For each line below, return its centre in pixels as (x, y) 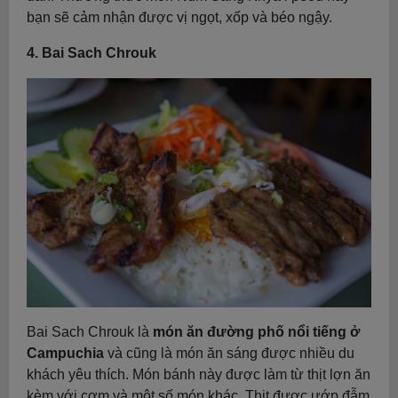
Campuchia (65, 353)
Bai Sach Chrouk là (90, 331)
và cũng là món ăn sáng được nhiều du (229, 353)
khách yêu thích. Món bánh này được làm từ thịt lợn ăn (199, 374)
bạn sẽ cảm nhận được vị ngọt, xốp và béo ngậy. (179, 17)
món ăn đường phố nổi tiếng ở (256, 331)
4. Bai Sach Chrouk (92, 52)
